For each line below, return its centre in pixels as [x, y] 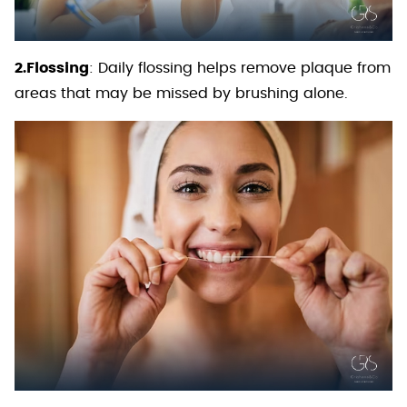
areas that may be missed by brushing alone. [181, 94]
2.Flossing [52, 69]
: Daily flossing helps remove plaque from [240, 69]
